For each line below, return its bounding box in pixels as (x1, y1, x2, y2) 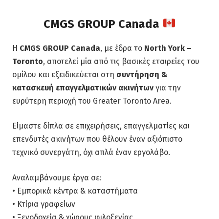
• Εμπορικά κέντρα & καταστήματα (12, 186, 138, 196)
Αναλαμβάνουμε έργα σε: (12, 173, 102, 182)
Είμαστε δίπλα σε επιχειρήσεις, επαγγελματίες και (12, 121, 190, 131)
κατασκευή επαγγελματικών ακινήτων (12, 83, 153, 92)
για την (153, 83, 181, 92)
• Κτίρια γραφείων (12, 199, 75, 209)
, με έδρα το (100, 43, 144, 53)
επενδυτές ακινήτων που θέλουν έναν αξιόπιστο (12, 134, 182, 144)
